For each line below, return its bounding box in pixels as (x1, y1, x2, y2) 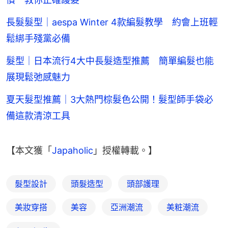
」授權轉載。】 (93, 145, 157, 156)
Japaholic (52, 145, 93, 156)
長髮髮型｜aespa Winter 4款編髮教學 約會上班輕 (6, 17, 218, 28)
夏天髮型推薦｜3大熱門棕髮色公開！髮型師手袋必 (6, 94, 213, 105)
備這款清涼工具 (6, 110, 70, 122)
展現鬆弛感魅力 (6, 72, 70, 83)
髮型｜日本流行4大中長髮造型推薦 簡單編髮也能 (6, 55, 214, 67)
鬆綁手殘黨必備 (6, 33, 70, 44)
